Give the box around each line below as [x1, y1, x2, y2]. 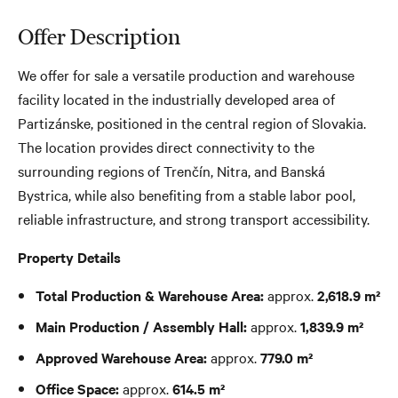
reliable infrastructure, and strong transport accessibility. [18, 208, 370, 228]
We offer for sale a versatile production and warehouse [18, 64, 354, 84]
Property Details [18, 246, 121, 267]
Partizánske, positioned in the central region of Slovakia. [18, 112, 366, 132]
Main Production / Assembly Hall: [35, 315, 247, 336]
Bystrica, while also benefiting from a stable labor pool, [18, 184, 355, 204]
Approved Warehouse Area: [35, 346, 207, 367]
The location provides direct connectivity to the [18, 136, 314, 156]
